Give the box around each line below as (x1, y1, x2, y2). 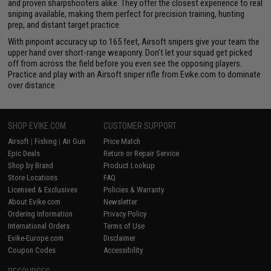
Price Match (103, 137, 141, 146)
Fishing (34, 137, 57, 146)
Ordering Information (8, 209, 73, 219)
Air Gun (62, 137, 86, 146)
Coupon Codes (8, 246, 56, 255)
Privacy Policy (103, 209, 147, 219)
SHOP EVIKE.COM (8, 121, 67, 131)
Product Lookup (103, 161, 155, 171)
